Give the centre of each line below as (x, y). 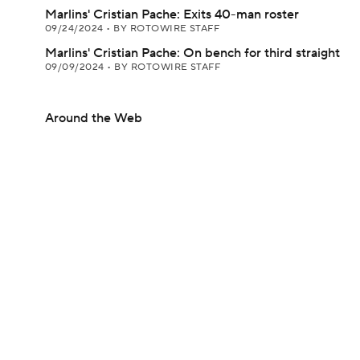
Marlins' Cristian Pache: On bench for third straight (192, 53)
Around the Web (94, 118)
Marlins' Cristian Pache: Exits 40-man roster (172, 14)
